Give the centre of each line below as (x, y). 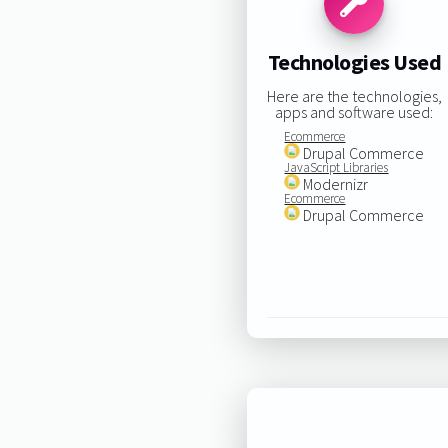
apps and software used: (354, 111)
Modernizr (334, 183)
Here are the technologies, (354, 95)
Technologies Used (354, 62)
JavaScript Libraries (336, 167)
